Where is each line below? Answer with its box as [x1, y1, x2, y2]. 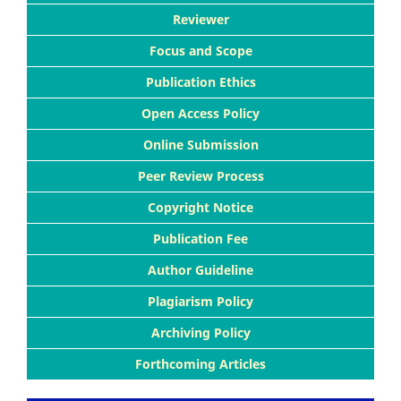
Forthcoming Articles [135, 354, 266, 372]
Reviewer [172, 10, 229, 28]
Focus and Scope [149, 41, 252, 59]
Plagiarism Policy [148, 292, 253, 310]
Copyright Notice [148, 198, 253, 216]
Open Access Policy [141, 104, 260, 122]
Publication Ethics [145, 73, 256, 90]
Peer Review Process [137, 166, 264, 184]
